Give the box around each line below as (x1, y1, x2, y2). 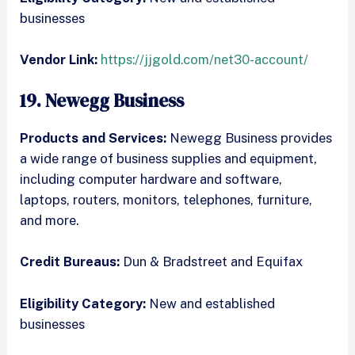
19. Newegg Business (20, 88, 185, 114)
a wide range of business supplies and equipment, (20, 151, 318, 167)
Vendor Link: (20, 51, 101, 67)
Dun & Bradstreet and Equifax (120, 254, 303, 270)
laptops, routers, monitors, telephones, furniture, (20, 192, 313, 208)
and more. (20, 212, 82, 229)
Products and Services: (20, 130, 170, 147)
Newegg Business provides (170, 130, 333, 147)
